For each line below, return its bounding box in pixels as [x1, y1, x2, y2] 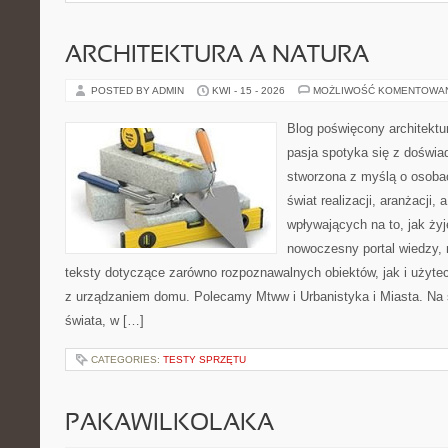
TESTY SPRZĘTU [163, 354, 246, 365]
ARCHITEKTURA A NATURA [65, 45, 369, 67]
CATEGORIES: [91, 354, 163, 365]
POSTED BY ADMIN [91, 85, 187, 96]
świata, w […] [65, 313, 144, 328]
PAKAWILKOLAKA [65, 413, 274, 435]
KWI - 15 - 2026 [212, 85, 285, 96]
